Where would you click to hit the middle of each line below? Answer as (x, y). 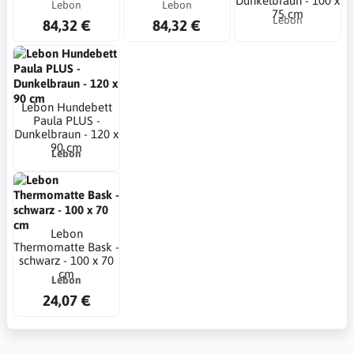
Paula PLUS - (66, 121)
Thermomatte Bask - (67, 247)
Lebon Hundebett (66, 107)
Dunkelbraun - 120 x (67, 134)
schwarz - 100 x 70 (67, 260)
